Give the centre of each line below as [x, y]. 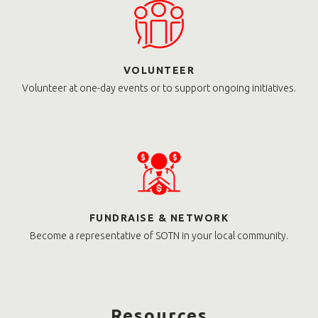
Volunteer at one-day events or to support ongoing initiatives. [159, 88]
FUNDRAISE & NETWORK [159, 218]
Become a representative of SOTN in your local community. [159, 236]
